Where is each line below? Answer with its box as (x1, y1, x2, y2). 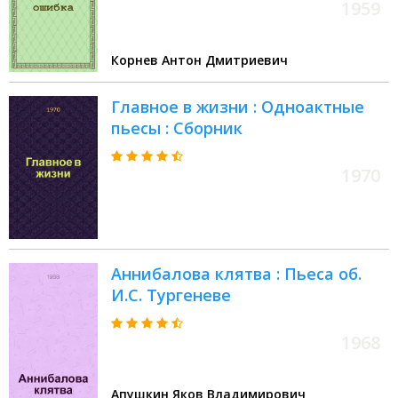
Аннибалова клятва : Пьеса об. (111, 263, 362, 285)
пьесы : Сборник (111, 117, 243, 139)
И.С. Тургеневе (111, 284, 231, 306)
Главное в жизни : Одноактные (111, 96, 364, 118)
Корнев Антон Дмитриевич (111, 52, 288, 69)
